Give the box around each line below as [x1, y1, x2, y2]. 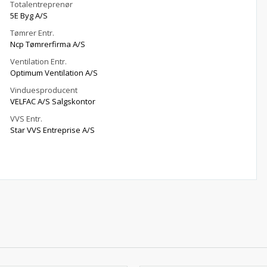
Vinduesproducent [10, 85, 78, 95]
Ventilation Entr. [10, 56, 67, 67]
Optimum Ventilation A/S [10, 67, 98, 78]
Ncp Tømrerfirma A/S [10, 39, 86, 49]
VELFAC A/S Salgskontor [10, 96, 96, 107]
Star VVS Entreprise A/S [10, 125, 95, 135]
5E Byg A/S [10, 10, 48, 21]
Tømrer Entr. [10, 27, 55, 38]
